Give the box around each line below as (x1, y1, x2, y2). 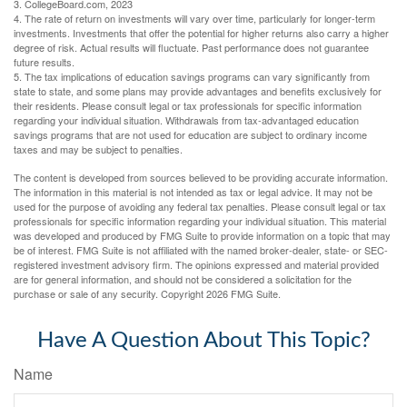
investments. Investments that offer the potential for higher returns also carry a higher (14, 25, 389, 41)
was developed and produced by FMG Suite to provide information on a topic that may (14, 228, 391, 243)
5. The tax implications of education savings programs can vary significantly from (14, 69, 370, 84)
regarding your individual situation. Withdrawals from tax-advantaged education (14, 113, 359, 128)
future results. (14, 55, 74, 70)
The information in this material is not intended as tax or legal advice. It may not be (14, 184, 372, 200)
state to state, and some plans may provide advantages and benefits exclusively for (14, 84, 382, 99)
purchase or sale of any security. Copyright (14, 286, 206, 302)
